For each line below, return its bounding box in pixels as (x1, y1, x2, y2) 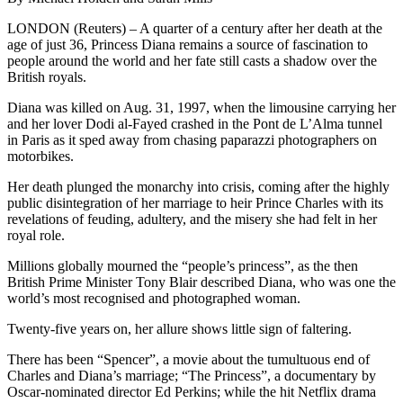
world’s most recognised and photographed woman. (7, 291, 300, 307)
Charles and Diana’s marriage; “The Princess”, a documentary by (7, 368, 376, 384)
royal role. (7, 228, 65, 244)
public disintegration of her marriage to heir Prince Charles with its (7, 195, 383, 211)
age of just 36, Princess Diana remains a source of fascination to (7, 37, 368, 53)
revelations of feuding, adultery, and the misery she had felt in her (7, 211, 377, 228)
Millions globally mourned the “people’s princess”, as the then (7, 258, 358, 274)
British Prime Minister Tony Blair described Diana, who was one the (7, 274, 396, 291)
